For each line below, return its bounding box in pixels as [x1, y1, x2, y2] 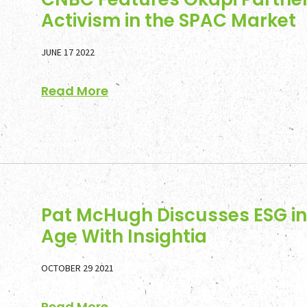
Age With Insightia [41, 224, 207, 249]
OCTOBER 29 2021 [41, 262, 114, 274]
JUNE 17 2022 [41, 46, 95, 58]
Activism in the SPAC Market [41, 8, 296, 33]
